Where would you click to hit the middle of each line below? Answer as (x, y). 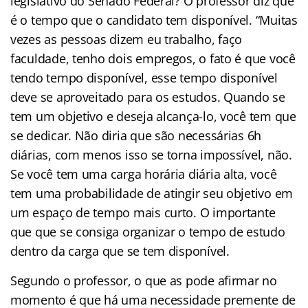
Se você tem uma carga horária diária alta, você (144, 174)
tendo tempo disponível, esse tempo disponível (144, 77)
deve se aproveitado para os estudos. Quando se (148, 97)
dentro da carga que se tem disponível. (120, 251)
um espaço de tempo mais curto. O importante (143, 212)
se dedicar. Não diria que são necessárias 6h (136, 135)
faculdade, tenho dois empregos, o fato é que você (153, 58)
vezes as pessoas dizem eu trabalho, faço (126, 39)
